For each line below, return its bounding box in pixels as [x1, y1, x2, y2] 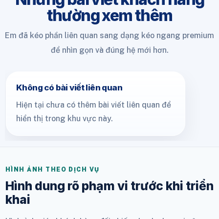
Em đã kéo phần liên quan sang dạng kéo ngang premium [5, 31, 214, 41]
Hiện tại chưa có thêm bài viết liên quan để [16, 100, 171, 110]
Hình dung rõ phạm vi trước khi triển [5, 178, 214, 194]
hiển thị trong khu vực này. [16, 114, 113, 124]
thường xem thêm [46, 6, 173, 25]
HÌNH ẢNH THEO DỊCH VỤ [5, 166, 100, 174]
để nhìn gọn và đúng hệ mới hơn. [50, 45, 169, 55]
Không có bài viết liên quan [16, 83, 122, 93]
